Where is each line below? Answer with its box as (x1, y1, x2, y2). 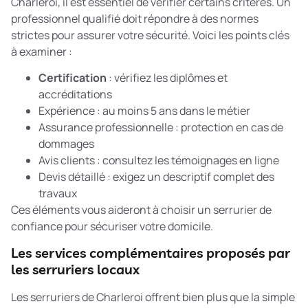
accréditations (38, 87, 112, 102)
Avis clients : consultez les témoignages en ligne (38, 153, 279, 168)
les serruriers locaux (11, 260, 140, 278)
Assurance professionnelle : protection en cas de (38, 120, 283, 135)
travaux (38, 186, 77, 201)
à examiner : (11, 44, 72, 60)
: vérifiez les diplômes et (107, 70, 228, 86)
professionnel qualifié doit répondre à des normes (11, 11, 258, 27)
